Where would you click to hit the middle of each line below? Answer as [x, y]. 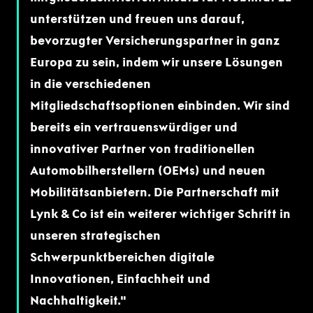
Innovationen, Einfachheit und [120, 279]
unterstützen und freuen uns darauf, [137, 19]
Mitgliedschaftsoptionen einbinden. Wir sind [160, 106]
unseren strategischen [95, 236]
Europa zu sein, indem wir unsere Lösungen [156, 63]
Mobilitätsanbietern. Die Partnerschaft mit [155, 192]
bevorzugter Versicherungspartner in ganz [155, 41]
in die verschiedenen [90, 84]
